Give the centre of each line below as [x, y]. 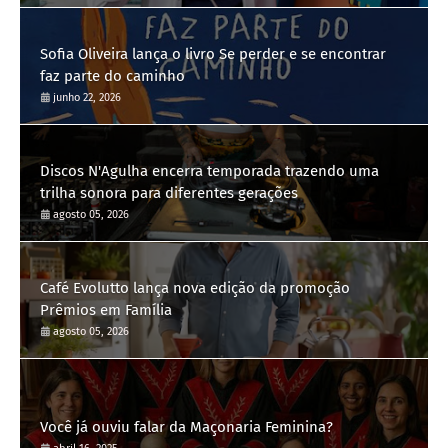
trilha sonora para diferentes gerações [169, 193]
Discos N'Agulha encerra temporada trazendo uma [209, 171]
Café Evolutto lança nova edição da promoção [195, 288]
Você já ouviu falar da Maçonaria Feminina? [186, 427]
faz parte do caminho [112, 76]
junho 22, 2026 [87, 98]
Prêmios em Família [106, 310]
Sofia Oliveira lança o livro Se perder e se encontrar [213, 54]
